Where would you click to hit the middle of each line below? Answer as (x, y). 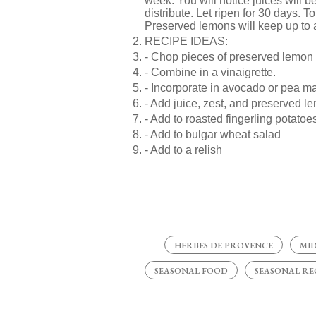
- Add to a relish (183, 150)
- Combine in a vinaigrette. (210, 73)
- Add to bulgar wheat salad (212, 135)
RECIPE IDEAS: (186, 42)
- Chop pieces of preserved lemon (229, 57)
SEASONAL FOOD (192, 271)
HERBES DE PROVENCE (223, 246)
